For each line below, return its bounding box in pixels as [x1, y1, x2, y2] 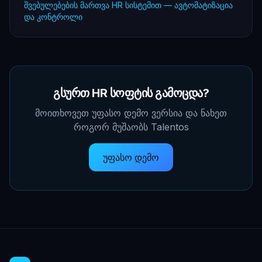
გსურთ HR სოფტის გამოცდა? [53, 86, 209, 100]
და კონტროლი [24, 12, 82, 22]
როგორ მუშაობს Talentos [73, 121, 189, 133]
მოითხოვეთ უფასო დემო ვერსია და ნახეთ [35, 107, 227, 119]
